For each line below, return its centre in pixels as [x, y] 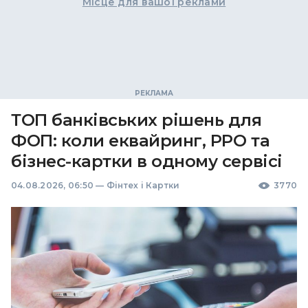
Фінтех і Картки [143, 185]
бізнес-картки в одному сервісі [147, 161]
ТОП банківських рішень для [136, 120]
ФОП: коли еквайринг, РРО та [141, 141]
